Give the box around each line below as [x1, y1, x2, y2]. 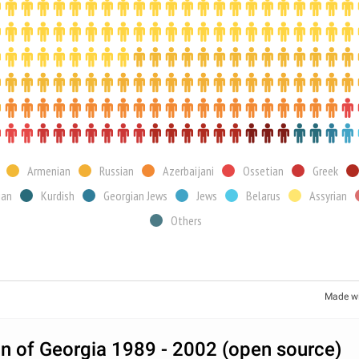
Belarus [246, 188, 280, 204]
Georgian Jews [103, 188, 167, 204]
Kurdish [41, 188, 75, 204]
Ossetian [243, 163, 284, 179]
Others [170, 212, 202, 229]
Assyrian [309, 188, 347, 204]
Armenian [27, 163, 71, 179]
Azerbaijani [163, 163, 214, 179]
